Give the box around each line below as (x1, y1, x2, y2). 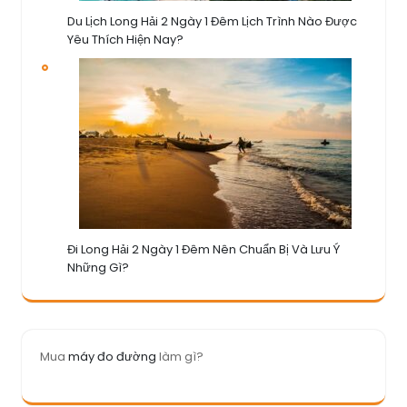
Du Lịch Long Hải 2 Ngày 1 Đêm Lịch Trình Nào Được (67, 12, 357, 30)
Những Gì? (67, 258, 129, 276)
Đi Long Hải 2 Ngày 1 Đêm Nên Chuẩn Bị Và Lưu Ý (67, 240, 340, 258)
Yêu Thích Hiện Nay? (67, 30, 184, 48)
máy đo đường (68, 347, 156, 365)
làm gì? (156, 347, 203, 365)
